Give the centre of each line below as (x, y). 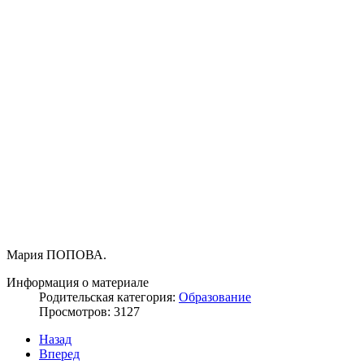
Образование (215, 297)
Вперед (59, 353)
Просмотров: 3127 (89, 311)
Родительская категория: (109, 297)
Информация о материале (78, 282)
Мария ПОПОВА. (56, 254)
